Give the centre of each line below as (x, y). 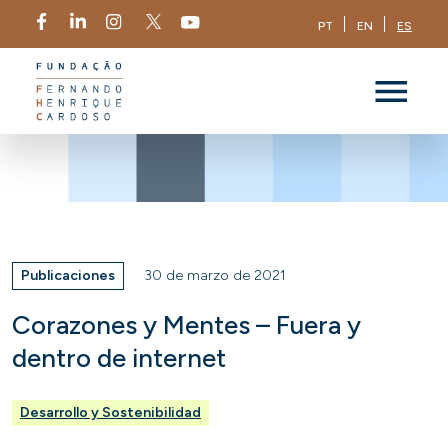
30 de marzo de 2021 (215, 275)
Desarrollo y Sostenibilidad (110, 412)
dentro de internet (119, 358)
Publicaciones (68, 275)
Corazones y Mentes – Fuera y (186, 325)
